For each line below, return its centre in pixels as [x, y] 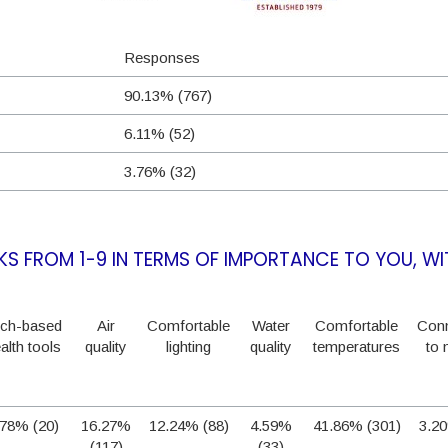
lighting [188, 346]
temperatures [356, 346]
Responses [162, 57]
